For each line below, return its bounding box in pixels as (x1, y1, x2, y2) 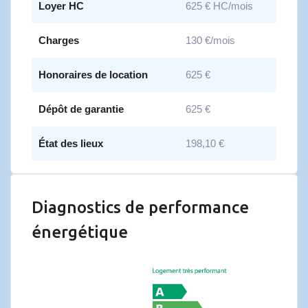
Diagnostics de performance (32, 198, 249, 217)
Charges (38, 34, 79, 46)
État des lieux (38, 137, 103, 149)
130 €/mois (186, 34, 235, 46)
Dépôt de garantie (38, 103, 124, 115)
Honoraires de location (38, 69, 148, 80)
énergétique (32, 223, 128, 241)
